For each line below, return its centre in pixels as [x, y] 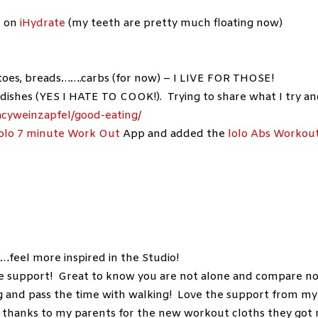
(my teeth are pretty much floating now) [174, 24]
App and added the [174, 135]
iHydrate [43, 24]
